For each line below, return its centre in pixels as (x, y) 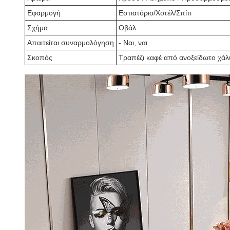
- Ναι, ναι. (134, 43)
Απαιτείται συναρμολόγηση (71, 43)
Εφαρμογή (44, 13)
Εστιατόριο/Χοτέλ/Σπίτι (155, 13)
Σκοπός (40, 57)
